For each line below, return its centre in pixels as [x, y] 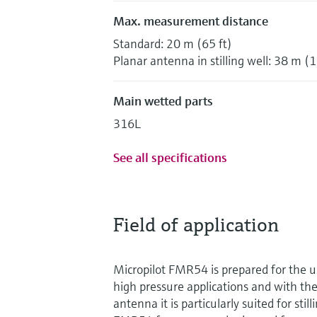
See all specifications [170, 157]
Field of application [196, 224]
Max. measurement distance [191, 21]
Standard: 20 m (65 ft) [173, 43]
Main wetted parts [163, 100]
